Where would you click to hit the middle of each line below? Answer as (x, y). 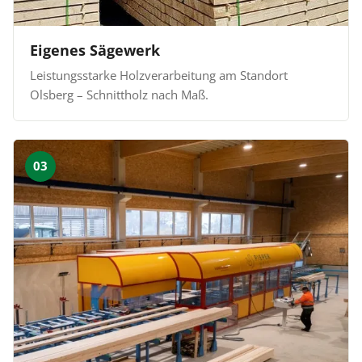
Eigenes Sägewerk (95, 50)
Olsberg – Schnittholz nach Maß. (119, 94)
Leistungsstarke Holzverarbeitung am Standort (159, 75)
